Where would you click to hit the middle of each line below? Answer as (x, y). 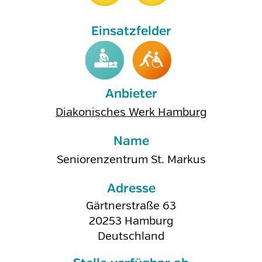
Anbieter (131, 94)
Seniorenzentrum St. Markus (131, 160)
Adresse (131, 189)
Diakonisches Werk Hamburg (131, 112)
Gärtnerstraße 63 (131, 206)
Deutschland (131, 236)
